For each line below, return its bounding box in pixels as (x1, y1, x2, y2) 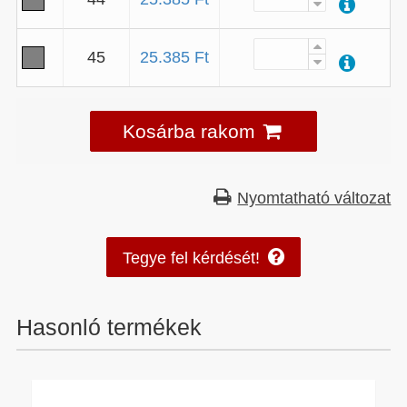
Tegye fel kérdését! (123, 247, 261, 269)
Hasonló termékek (15, 311, 202, 342)
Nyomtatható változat (237, 186, 392, 208)
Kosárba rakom (122, 117, 255, 144)
